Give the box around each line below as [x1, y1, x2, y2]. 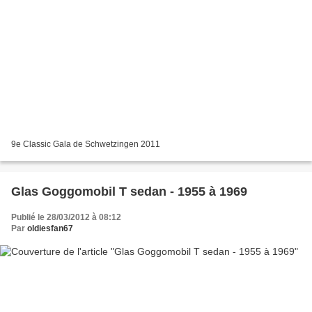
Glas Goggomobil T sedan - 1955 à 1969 [11, 185, 247, 199]
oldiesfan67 [27, 224, 73, 234]
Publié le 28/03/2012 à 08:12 [11, 212, 121, 223]
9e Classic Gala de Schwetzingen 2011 [11, 139, 160, 150]
